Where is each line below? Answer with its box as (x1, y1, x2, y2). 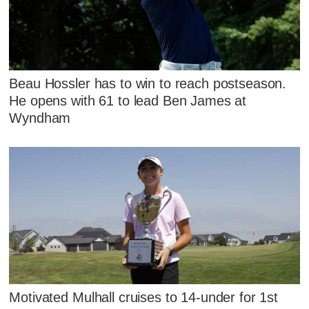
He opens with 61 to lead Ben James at (9, 92, 247, 108)
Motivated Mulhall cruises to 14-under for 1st (9, 289, 279, 305)
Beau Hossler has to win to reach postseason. (9, 75, 287, 91)
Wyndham (9, 110, 71, 126)
